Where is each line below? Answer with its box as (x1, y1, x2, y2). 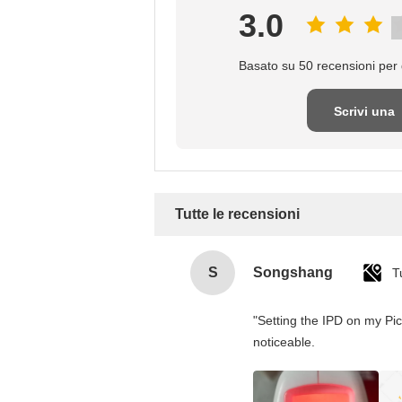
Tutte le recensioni (175, 206, 300, 222)
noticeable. (253, 335, 315, 349)
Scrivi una (334, 104, 395, 118)
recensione (330, 147, 398, 162)
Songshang (253, 265, 333, 280)
